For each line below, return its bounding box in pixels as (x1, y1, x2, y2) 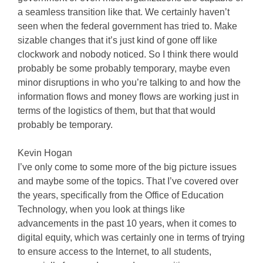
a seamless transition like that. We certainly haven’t (18, 7, 230, 17)
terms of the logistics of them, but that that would (18, 106, 215, 116)
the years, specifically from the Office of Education (18, 190, 224, 200)
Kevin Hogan (18, 148, 72, 158)
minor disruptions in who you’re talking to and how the (18, 77, 241, 87)
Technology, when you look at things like (18, 204, 185, 214)
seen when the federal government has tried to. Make (18, 21, 237, 31)
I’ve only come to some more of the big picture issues (18, 162, 237, 172)
